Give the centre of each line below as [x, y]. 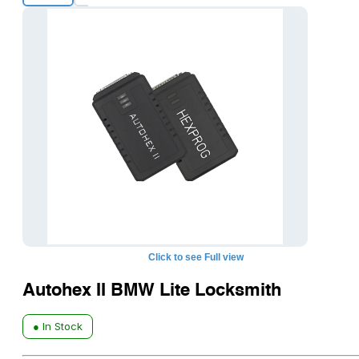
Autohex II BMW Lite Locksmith [152, 290]
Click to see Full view [196, 257]
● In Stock [58, 326]
